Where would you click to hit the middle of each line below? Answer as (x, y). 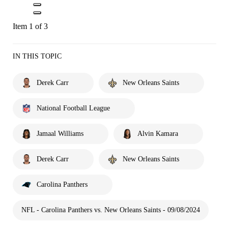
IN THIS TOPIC (37, 56)
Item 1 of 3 (30, 26)
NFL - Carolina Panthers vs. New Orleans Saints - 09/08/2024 (111, 210)
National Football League (73, 108)
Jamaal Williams (60, 133)
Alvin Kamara (158, 133)
